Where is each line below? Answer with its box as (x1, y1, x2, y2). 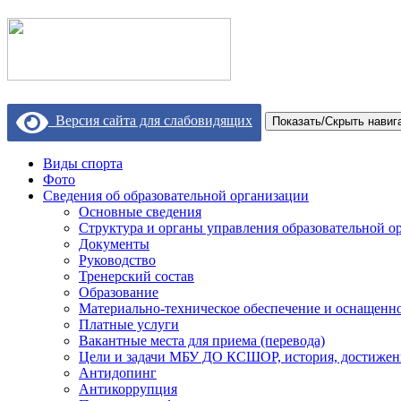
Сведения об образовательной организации (43, 187, 309, 203)
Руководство (79, 252, 156, 268)
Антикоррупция (79, 380, 177, 397)
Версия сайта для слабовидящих (48, 113, 252, 129)
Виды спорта (43, 155, 123, 171)
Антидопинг (79, 364, 157, 380)
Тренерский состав (79, 268, 194, 284)
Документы (79, 235, 149, 252)
